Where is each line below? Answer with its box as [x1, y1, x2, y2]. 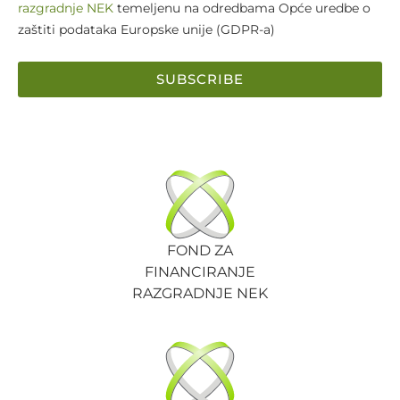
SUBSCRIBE [156, 71, 244, 88]
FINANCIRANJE [145, 262, 255, 280]
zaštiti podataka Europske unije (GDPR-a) [18, 21, 275, 37]
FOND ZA [167, 241, 233, 259]
